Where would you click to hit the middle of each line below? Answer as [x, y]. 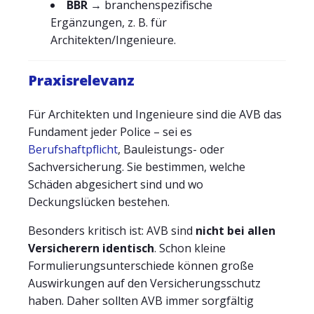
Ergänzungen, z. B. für [109, 22]
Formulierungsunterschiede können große [141, 266]
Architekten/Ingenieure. [113, 40]
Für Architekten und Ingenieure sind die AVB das [155, 114]
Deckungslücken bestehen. [99, 202]
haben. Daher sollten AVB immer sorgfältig [141, 301]
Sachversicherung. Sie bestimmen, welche [137, 167]
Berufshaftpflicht [73, 149]
